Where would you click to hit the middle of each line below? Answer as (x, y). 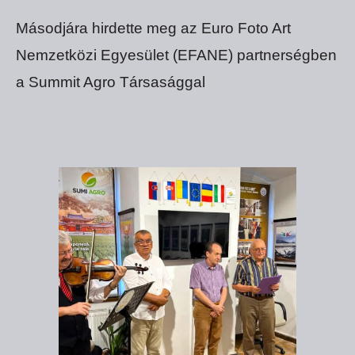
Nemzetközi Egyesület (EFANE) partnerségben (176, 55)
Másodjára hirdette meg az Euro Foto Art (153, 28)
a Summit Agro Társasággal (111, 82)
